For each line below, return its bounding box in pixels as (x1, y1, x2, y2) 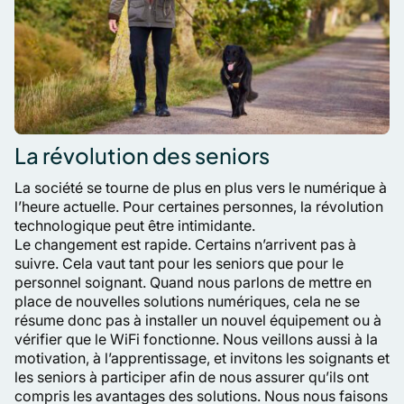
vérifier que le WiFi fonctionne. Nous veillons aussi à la (14, 330, 378, 348)
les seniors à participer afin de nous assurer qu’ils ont (14, 368, 369, 386)
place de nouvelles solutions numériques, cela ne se (14, 292, 360, 310)
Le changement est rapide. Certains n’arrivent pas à (14, 235, 356, 253)
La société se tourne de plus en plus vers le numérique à (14, 179, 387, 197)
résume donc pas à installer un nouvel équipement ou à (14, 311, 381, 329)
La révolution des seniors (14, 142, 273, 169)
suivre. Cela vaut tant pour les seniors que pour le (14, 254, 344, 272)
